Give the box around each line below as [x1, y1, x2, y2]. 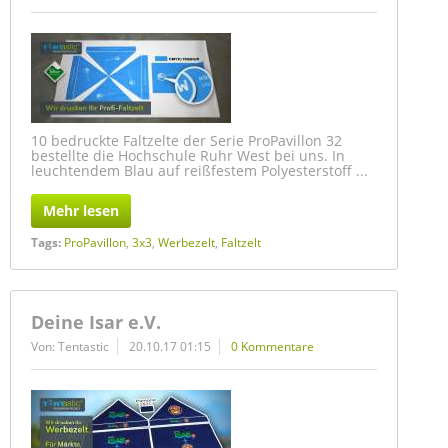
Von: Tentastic [31, 338, 109, 355]
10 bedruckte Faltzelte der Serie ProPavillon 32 [31, 131, 342, 150]
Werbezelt [158, 234, 215, 251]
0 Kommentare [231, 338, 314, 355]
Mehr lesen [43, 201, 119, 220]
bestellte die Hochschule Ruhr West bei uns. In [31, 146, 345, 165]
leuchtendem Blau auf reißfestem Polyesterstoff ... [31, 161, 368, 180]
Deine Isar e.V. [31, 310, 161, 334]
